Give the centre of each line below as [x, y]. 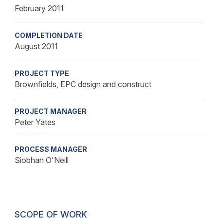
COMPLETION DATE [49, 35]
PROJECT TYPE [42, 73]
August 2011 [36, 46]
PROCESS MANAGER [51, 149]
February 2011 [39, 8]
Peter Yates [35, 122]
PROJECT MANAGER [51, 111]
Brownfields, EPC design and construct [83, 84]
